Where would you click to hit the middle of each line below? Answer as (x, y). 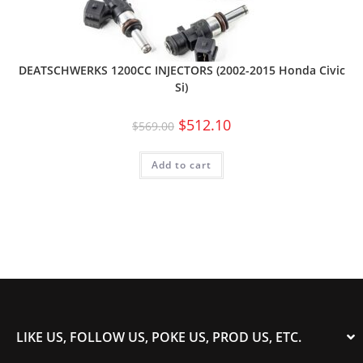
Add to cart (181, 165)
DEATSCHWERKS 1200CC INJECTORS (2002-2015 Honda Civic (181, 70)
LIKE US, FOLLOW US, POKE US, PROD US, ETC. (159, 337)
